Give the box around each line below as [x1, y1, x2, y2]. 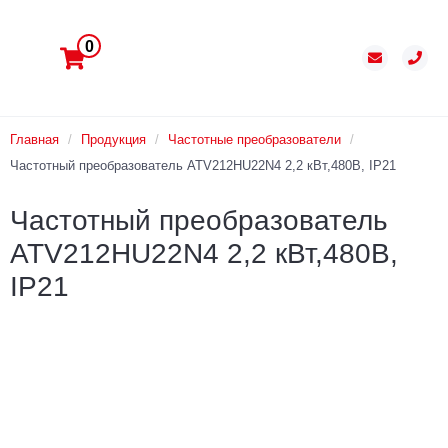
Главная [10, 132, 59, 148]
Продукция [81, 132, 146, 148]
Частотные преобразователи [168, 132, 341, 148]
